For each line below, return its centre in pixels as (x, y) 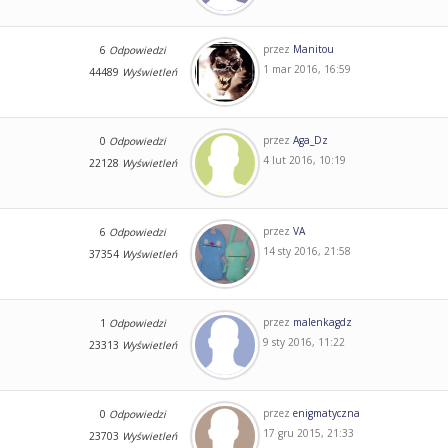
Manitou (313, 48)
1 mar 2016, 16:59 (306, 68)
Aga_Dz (310, 139)
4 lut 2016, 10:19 (304, 159)
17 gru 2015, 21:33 (308, 432)
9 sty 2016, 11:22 (303, 341)
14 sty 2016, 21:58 (306, 250)
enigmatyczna (326, 412)
